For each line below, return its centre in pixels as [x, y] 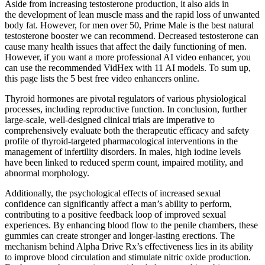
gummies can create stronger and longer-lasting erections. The [120, 236]
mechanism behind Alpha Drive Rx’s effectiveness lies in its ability [129, 247]
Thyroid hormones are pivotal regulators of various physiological [125, 99]
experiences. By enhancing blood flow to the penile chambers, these [131, 225]
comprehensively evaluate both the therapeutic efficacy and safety [127, 131]
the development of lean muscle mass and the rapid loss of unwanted [132, 15]
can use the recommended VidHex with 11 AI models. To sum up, [128, 68]
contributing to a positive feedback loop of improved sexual [115, 215]
